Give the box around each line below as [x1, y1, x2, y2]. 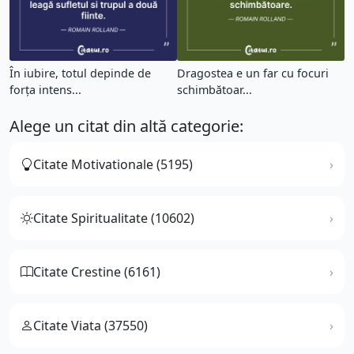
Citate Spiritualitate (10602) [33, 209, 194, 227]
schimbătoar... [177, 81, 252, 97]
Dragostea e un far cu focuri [177, 65, 329, 81]
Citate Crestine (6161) [33, 262, 160, 281]
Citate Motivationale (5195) [33, 155, 193, 173]
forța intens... [9, 81, 81, 97]
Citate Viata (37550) [33, 316, 148, 334]
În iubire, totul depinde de [9, 65, 151, 81]
